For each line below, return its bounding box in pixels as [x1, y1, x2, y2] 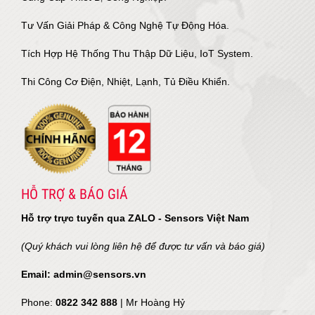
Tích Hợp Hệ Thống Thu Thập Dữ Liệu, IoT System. [21, 47, 253, 59]
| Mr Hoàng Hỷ [117, 297, 188, 308]
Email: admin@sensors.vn [21, 269, 146, 280]
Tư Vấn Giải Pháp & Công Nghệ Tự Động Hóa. [21, 19, 229, 31]
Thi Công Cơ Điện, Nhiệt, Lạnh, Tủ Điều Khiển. [21, 75, 230, 87]
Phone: [21, 297, 56, 308]
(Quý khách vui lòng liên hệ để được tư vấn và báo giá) [21, 240, 265, 252]
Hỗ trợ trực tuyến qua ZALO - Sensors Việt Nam [21, 212, 249, 224]
